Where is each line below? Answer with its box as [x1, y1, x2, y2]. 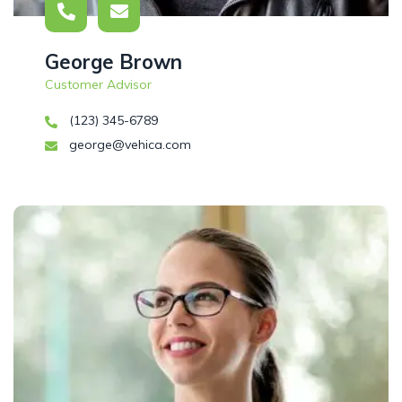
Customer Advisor [45, 76, 152, 93]
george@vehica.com [66, 136, 191, 153]
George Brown [45, 49, 182, 75]
